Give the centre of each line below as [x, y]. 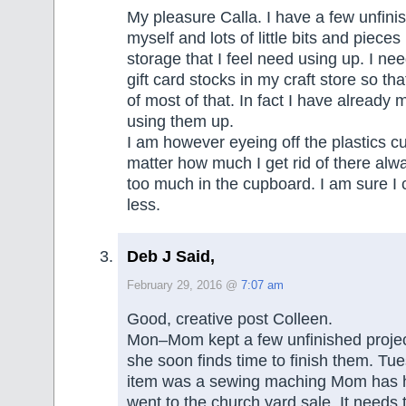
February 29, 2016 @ [184, 286]
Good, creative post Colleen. [230, 319]
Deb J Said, [171, 257]
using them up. [180, 121]
